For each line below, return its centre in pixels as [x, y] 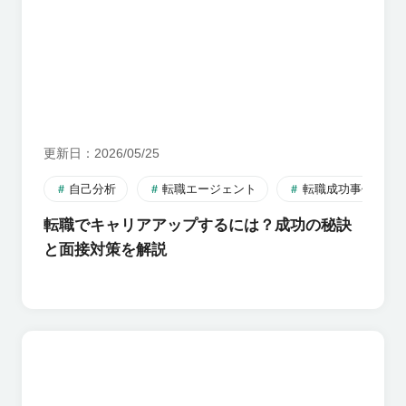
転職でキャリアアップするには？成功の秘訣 [197, 225]
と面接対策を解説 [105, 249]
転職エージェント [209, 188]
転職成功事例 [338, 188]
